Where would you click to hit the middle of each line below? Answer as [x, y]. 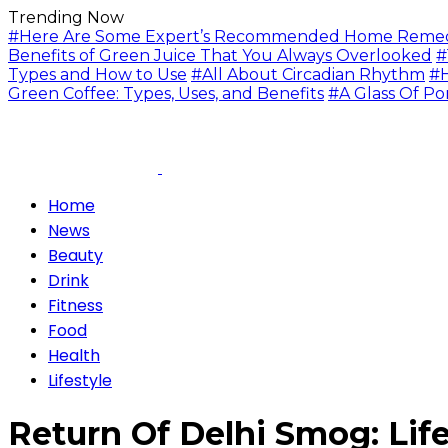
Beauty [75, 255]
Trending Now [66, 17]
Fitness [75, 305]
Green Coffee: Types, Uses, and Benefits [166, 93]
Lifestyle [80, 380]
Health [74, 355]
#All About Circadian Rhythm [308, 74]
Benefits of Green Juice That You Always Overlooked [220, 55]
